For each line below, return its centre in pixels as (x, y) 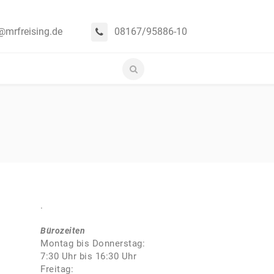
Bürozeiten (63, 231)
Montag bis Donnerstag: (93, 243)
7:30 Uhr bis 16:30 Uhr (88, 256)
